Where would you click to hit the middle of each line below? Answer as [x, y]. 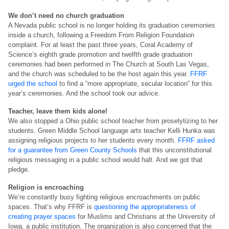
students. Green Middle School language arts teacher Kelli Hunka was [112, 131]
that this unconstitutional [174, 150]
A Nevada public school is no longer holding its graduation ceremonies [112, 26]
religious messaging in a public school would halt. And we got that [105, 160]
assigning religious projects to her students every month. [93, 141]
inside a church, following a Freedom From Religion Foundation [101, 35]
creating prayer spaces [42, 217]
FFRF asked [196, 141]
